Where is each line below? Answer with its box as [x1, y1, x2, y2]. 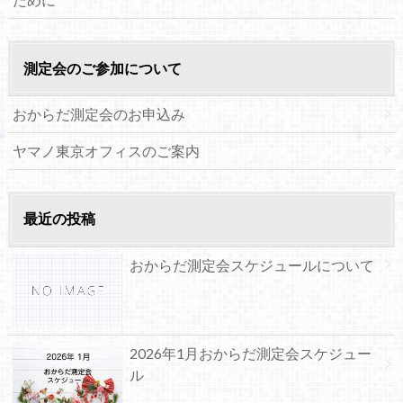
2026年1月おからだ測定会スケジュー [129, 345, 372, 363]
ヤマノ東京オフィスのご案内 [12, 142, 200, 160]
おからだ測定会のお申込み [12, 105, 185, 123]
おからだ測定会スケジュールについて [129, 255, 374, 273]
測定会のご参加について [22, 58, 182, 76]
